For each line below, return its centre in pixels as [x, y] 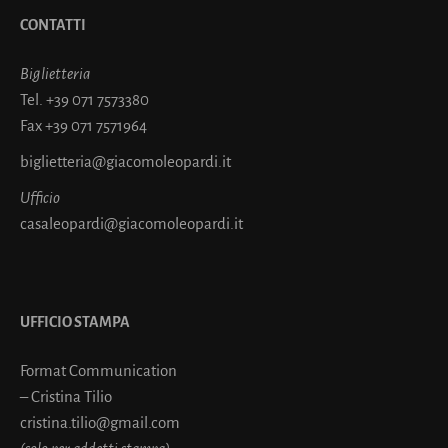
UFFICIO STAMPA [75, 321]
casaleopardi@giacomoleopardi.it [131, 223]
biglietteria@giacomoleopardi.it [125, 161]
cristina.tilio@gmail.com [100, 422]
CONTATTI [53, 24]
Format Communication [98, 370]
